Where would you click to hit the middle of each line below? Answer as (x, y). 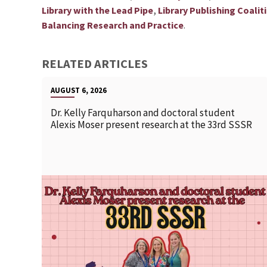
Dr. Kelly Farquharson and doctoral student (143, 113)
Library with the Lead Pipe (97, 10)
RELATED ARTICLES (95, 64)
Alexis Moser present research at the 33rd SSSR (151, 125)
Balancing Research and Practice (113, 25)
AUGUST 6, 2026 (79, 90)
